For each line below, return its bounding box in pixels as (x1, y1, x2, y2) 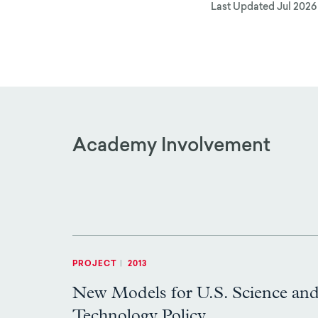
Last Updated (211, 3, 275, 13)
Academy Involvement (72, 138, 270, 156)
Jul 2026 (277, 3, 317, 13)
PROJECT (72, 261, 117, 268)
